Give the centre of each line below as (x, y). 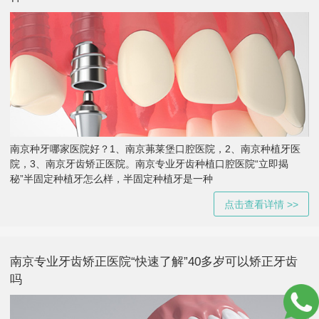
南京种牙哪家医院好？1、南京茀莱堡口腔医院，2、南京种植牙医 (155, 149)
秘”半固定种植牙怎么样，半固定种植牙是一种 (111, 179)
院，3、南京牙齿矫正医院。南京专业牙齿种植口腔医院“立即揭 (149, 164)
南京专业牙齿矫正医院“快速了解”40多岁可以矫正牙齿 (154, 262)
